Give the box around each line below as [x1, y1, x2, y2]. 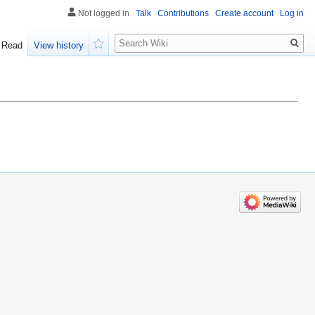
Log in [280, 8, 304, 18]
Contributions [157, 8, 209, 18]
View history [34, 40, 84, 51]
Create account [215, 8, 274, 18]
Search [114, 27, 161, 44]
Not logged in [78, 8, 129, 18]
